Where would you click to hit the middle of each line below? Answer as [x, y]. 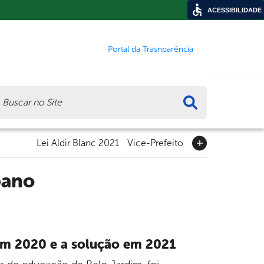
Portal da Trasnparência [151, 49]
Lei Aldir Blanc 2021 [78, 143]
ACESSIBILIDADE [235, 10]
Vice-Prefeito [155, 143]
